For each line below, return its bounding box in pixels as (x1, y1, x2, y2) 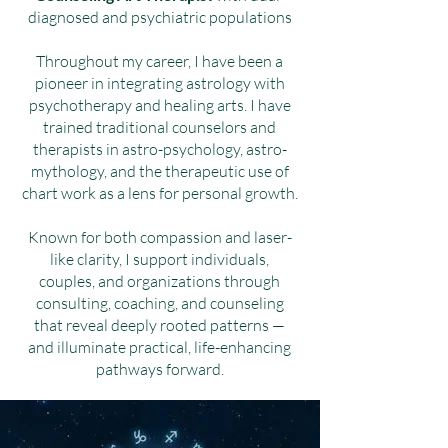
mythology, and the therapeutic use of (30, 161, 289, 181)
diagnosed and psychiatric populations (27, 7, 292, 27)
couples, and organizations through (39, 271, 280, 291)
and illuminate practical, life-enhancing (28, 337, 291, 357)
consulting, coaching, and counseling (35, 293, 284, 313)
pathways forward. (95, 359, 224, 379)
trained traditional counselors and (43, 117, 276, 137)
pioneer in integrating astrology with (34, 73, 285, 93)
